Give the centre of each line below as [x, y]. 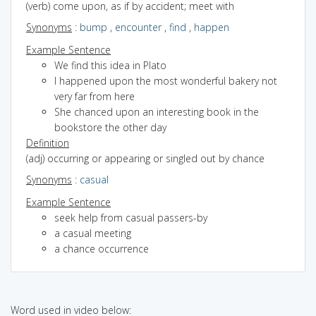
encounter [138, 27]
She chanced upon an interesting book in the [157, 111]
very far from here [95, 96]
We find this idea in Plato [110, 65]
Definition [48, 142]
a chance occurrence [102, 248]
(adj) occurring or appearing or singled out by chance [145, 158]
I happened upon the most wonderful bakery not [166, 80]
